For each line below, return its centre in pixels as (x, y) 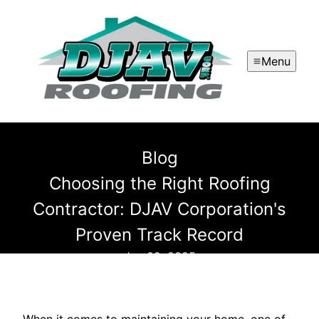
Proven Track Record (159, 235)
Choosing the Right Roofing (159, 184)
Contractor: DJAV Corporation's (159, 209)
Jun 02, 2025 (159, 257)
